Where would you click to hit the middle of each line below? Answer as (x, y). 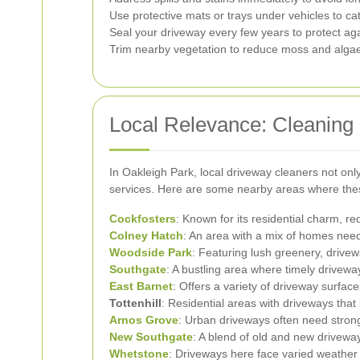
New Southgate (151, 336)
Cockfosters (143, 218)
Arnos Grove (144, 319)
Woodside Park (151, 252)
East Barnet (141, 286)
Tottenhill (135, 303)
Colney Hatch (146, 235)
